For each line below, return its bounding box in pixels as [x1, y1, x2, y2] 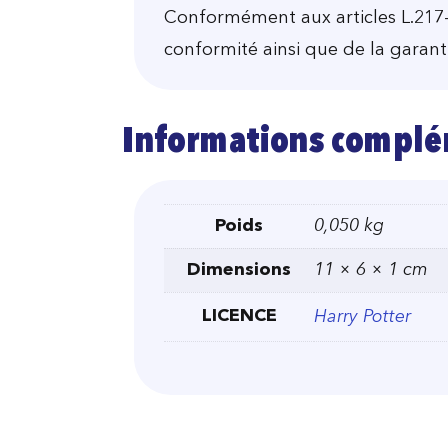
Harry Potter [314, 307, 412, 326]
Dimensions [187, 260, 292, 279]
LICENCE [201, 306, 277, 325]
